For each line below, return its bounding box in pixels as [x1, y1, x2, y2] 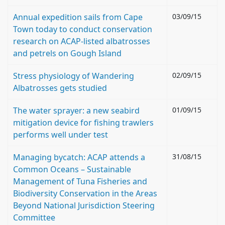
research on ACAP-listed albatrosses [13, 36, 150, 47]
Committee [13, 212, 55, 223]
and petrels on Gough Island [13, 48, 122, 59]
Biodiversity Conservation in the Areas [13, 188, 157, 199]
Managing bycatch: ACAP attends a [13, 152, 145, 163]
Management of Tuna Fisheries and [13, 176, 147, 187]
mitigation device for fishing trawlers [13, 117, 154, 128]
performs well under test [13, 129, 108, 140]
